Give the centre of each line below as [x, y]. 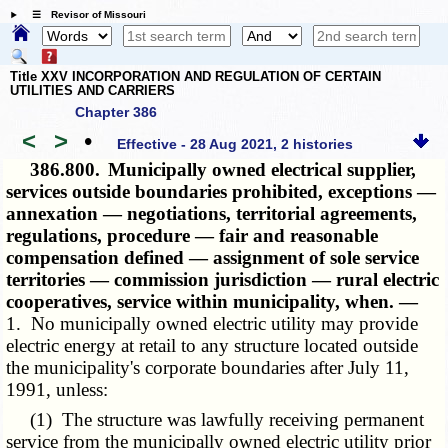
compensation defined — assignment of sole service [213, 258]
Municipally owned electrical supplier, [262, 170]
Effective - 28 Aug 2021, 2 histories [235, 143]
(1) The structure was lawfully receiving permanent [215, 420]
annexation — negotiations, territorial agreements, [212, 214]
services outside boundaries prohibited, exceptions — [221, 192]
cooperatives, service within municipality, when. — [212, 302]
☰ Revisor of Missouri [83, 15]
